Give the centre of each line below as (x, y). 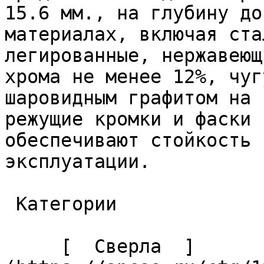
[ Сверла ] (33, 246)
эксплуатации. (83, 161)
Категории (10, 204)
